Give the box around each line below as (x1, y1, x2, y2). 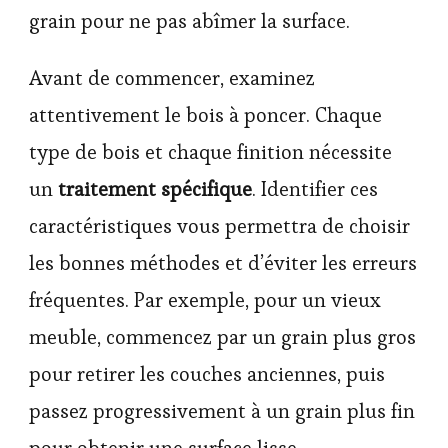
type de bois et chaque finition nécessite (29, 138, 392, 165)
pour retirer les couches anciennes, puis (29, 360, 385, 387)
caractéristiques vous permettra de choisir (29, 212, 410, 239)
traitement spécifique (58, 175, 252, 202)
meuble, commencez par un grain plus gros (29, 323, 416, 350)
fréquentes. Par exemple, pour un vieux (29, 286, 381, 313)
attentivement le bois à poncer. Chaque (29, 101, 382, 128)
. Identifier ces (252, 175, 378, 202)
